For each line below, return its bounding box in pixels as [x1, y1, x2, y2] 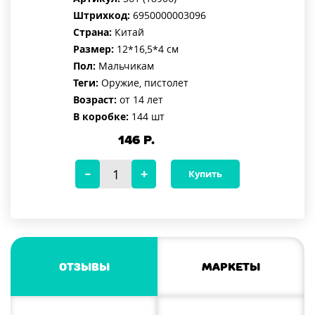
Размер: [73, 44, 114, 55]
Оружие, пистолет [98, 77, 188, 89]
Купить [188, 169, 222, 179]
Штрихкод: [73, 10, 130, 21]
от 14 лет [117, 94, 163, 105]
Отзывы [58, 260, 110, 273]
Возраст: [73, 94, 117, 105]
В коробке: [73, 111, 129, 122]
